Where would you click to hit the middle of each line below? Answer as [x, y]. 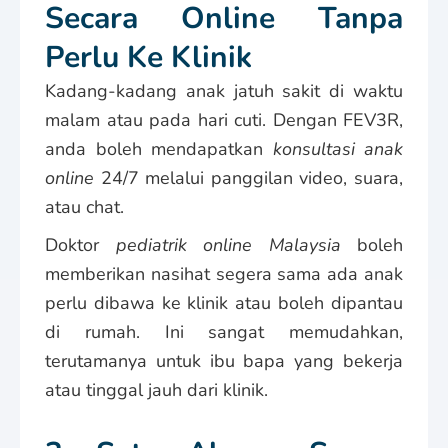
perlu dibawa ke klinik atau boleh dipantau [224, 302]
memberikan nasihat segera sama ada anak [224, 273]
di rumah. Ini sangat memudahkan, [224, 331]
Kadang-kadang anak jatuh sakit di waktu [224, 90]
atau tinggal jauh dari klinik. [156, 389]
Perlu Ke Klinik [148, 57]
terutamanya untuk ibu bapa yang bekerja [224, 360]
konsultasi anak [337, 148]
